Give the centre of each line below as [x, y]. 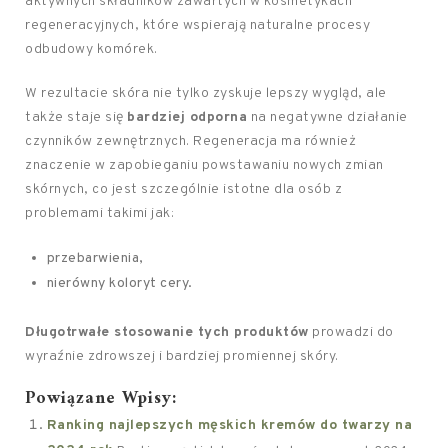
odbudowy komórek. [91, 49]
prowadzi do [351, 332]
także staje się [76, 117]
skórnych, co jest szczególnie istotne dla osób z [183, 189]
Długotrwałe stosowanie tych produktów [167, 332]
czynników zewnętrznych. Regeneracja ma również [190, 141]
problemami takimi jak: [99, 213]
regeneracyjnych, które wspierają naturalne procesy [197, 25]
